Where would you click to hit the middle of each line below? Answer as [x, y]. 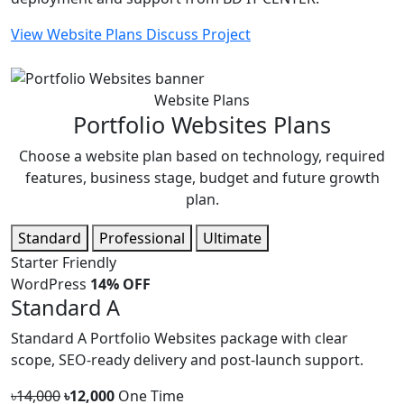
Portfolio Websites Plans [202, 125]
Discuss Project [198, 34]
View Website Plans [78, 34]
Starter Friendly [64, 263]
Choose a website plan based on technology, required [202, 156]
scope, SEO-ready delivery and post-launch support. [187, 360]
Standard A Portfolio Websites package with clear [179, 339]
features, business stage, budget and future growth [202, 178]
